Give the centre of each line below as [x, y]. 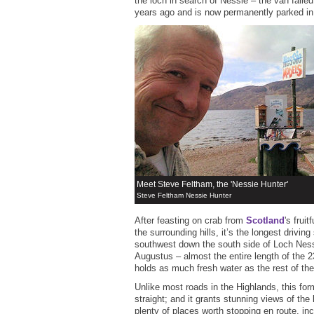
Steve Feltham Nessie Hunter [184, 196]
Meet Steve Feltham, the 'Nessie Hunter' [212, 185]
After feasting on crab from [190, 221]
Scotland [265, 221]
